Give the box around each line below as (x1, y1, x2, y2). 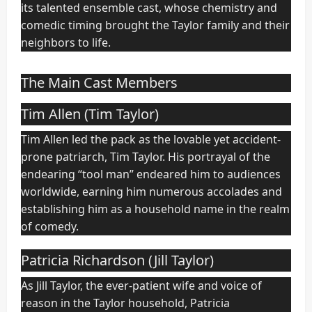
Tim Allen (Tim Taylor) (21, 104, 159, 124)
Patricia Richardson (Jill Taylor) (21, 251, 214, 270)
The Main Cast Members (21, 73, 178, 93)
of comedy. (21, 219, 79, 235)
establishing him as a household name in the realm (21, 201, 290, 217)
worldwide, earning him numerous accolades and (21, 184, 282, 200)
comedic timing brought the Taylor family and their (21, 17, 290, 33)
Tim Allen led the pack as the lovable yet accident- (21, 132, 281, 148)
